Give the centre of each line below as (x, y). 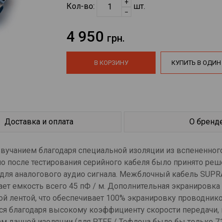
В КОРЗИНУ (111, 63)
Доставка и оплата (39, 121)
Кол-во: (82, 6)
